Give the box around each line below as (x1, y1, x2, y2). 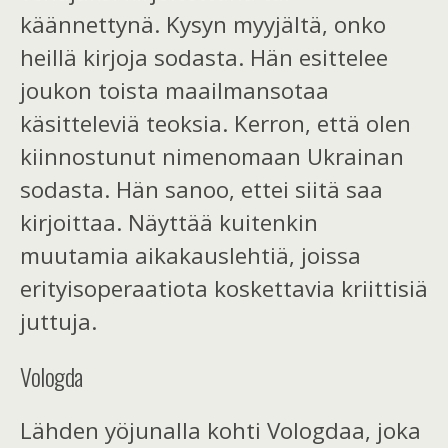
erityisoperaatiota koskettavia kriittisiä (20, 273, 428, 305)
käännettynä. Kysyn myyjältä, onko (20, 9, 386, 41)
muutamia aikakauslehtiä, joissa (20, 240, 361, 272)
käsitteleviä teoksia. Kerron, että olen (20, 108, 411, 140)
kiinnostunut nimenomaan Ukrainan (20, 141, 404, 173)
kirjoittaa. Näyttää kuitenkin (20, 207, 318, 239)
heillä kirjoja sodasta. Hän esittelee (20, 42, 388, 74)
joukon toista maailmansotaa (20, 75, 329, 107)
